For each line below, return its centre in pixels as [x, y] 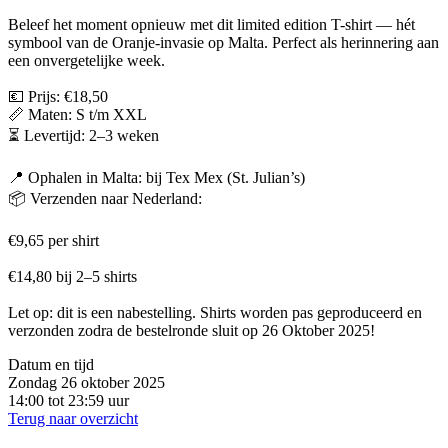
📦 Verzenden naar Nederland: [105, 198]
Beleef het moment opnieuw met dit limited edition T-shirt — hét [211, 24]
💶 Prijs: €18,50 [58, 96]
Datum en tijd [51, 364]
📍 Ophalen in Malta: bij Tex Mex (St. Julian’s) [156, 177]
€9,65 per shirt [53, 240]
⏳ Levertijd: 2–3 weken [83, 135]
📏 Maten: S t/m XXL [77, 114]
